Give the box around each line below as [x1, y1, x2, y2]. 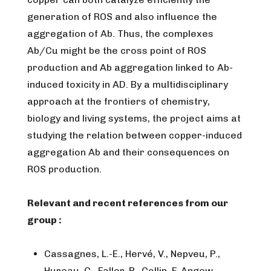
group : [27, 214, 62, 226]
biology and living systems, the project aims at [27, 113, 241, 124]
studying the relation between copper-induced [27, 129, 242, 141]
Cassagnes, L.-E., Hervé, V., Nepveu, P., [44, 248, 220, 260]
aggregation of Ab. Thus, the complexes [27, 28, 214, 39]
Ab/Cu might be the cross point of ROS [27, 45, 206, 56]
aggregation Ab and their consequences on [27, 146, 229, 158]
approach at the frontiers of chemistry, [27, 96, 210, 107]
